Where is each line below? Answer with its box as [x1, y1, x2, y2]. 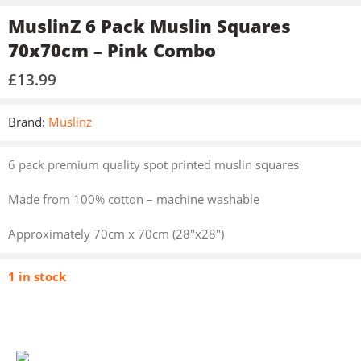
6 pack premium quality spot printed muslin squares [8, 157, 299, 172]
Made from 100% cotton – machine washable [8, 191, 259, 207]
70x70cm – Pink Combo [8, 39, 216, 62]
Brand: [8, 114, 45, 130]
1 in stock [8, 268, 66, 284]
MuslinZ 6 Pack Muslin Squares [8, 15, 291, 38]
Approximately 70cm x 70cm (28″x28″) [8, 226, 224, 242]
